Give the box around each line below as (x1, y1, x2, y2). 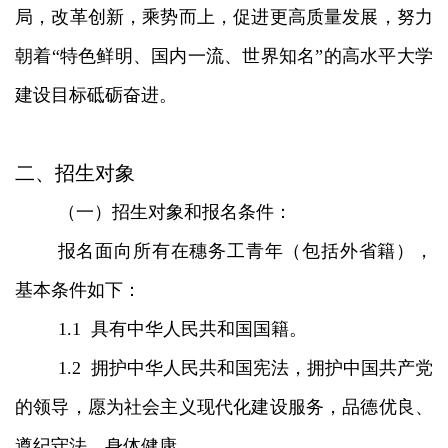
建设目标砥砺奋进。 (15, 84, 177, 105)
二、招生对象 (15, 161, 135, 184)
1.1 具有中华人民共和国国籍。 (57, 318, 307, 339)
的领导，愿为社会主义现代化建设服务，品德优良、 (15, 396, 433, 417)
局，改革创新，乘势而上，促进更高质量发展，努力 (15, 6, 433, 27)
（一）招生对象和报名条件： (57, 201, 292, 222)
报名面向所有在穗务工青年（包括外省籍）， (57, 240, 433, 261)
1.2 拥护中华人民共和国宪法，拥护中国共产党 (57, 357, 433, 378)
